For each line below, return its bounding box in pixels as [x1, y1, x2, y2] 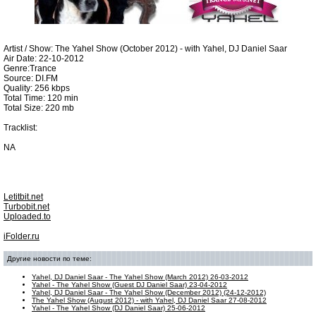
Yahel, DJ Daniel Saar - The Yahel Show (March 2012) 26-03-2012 [32, 273, 248, 281]
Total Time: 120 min [4, 93, 78, 103]
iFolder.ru [4, 231, 39, 241]
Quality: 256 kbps [4, 83, 70, 93]
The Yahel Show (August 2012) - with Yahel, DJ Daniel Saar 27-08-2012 [32, 296, 267, 304]
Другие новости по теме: [7, 255, 92, 262]
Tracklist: [4, 123, 37, 133]
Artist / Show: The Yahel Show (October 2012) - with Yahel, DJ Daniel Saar [4, 44, 287, 54]
